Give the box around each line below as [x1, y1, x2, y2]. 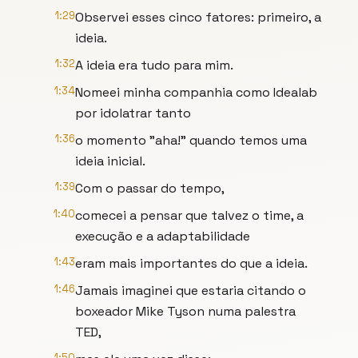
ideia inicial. [75, 153, 145, 169]
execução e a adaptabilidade [75, 228, 250, 245]
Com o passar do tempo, [75, 180, 225, 197]
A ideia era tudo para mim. [75, 57, 233, 74]
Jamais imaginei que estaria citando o [75, 282, 306, 299]
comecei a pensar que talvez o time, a [75, 207, 304, 224]
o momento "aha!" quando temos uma [75, 132, 307, 149]
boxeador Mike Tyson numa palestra [75, 303, 296, 320]
